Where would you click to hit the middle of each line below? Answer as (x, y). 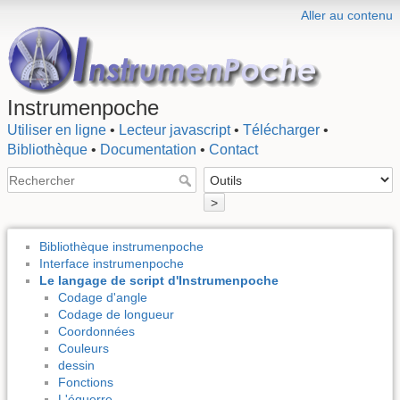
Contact (233, 150)
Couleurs (83, 348)
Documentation (148, 150)
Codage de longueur (116, 314)
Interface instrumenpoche (112, 263)
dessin (76, 365)
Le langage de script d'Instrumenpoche (159, 280)
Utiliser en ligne (57, 130)
